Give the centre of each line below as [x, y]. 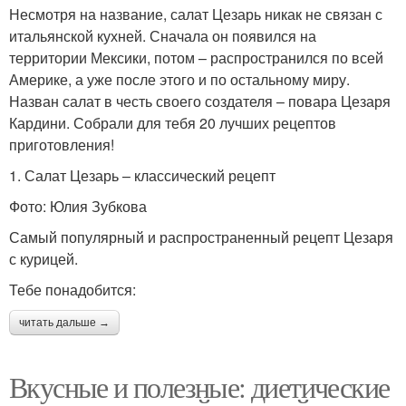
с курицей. [43, 258]
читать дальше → [64, 322]
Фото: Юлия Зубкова [78, 206]
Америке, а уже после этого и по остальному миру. [179, 79]
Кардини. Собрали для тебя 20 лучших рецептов [173, 122]
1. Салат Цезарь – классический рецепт [142, 175]
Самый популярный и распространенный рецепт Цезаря [201, 237]
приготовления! [62, 144]
